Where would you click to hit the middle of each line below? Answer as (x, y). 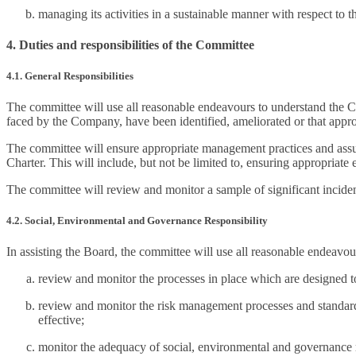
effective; (61, 320)
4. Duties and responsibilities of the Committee (130, 44)
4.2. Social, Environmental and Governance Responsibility (137, 221)
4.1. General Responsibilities (70, 75)
